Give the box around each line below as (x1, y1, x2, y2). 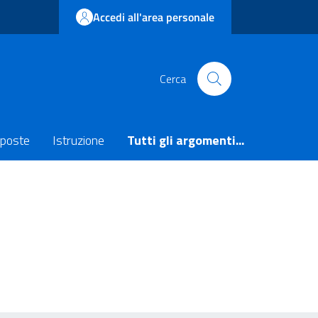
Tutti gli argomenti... (127, 131, 244, 150)
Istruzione (53, 131, 104, 150)
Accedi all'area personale (93, 9, 214, 26)
